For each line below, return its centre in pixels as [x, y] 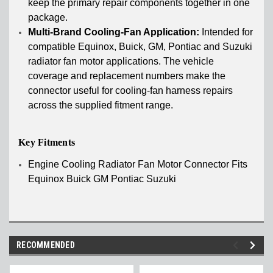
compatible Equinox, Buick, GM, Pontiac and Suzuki [140, 47]
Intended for [226, 32]
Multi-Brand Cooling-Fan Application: [114, 32]
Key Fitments [47, 143]
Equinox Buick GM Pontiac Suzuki [102, 179]
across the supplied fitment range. [101, 105]
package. [48, 18]
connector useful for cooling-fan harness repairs [131, 91]
